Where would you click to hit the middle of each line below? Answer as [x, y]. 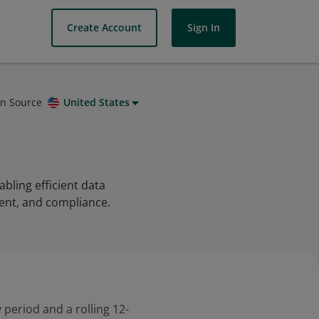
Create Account [104, 27]
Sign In [204, 27]
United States [96, 102]
